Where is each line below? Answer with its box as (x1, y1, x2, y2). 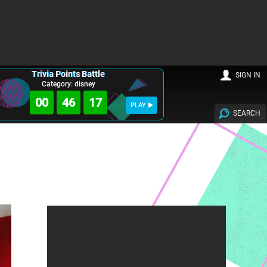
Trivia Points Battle (32, 69, 105, 79)
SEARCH (233, 108, 261, 117)
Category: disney (41, 80, 95, 88)
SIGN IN (235, 71, 261, 80)
